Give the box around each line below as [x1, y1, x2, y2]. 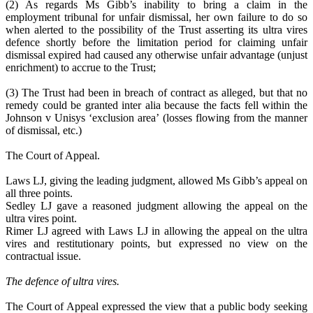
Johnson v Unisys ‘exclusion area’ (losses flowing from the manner [6, 112, 307, 124]
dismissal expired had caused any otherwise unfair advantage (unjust [6, 49, 307, 61]
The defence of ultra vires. [6, 275, 119, 288]
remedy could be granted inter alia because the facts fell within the [6, 99, 307, 112]
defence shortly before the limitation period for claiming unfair [6, 36, 307, 49]
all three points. [6, 187, 73, 200]
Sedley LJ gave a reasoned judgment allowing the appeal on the [6, 200, 307, 212]
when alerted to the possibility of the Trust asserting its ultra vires [6, 24, 307, 36]
